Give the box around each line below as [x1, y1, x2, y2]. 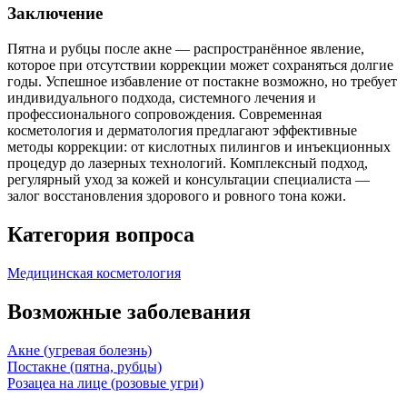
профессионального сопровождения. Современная [7, 106, 322, 122]
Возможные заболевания [7, 299, 251, 323]
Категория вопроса [7, 222, 194, 246]
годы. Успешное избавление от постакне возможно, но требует [7, 74, 397, 89]
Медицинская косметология [7, 264, 181, 281]
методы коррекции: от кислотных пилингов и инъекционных [7, 139, 391, 154]
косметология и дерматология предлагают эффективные [7, 123, 357, 138]
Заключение [7, 4, 103, 24]
